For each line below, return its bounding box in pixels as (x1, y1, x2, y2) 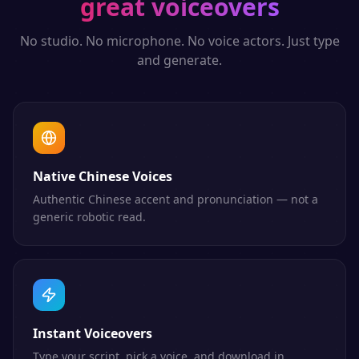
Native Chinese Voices (33, 167, 172, 185)
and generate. (137, 51, 222, 69)
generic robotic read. (33, 209, 146, 224)
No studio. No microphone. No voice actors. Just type (19, 32, 340, 50)
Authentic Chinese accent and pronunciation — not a (33, 192, 318, 207)
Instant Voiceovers (33, 325, 152, 342)
